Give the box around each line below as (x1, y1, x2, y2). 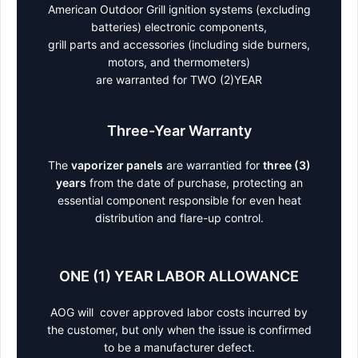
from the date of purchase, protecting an (86, 176, 303, 190)
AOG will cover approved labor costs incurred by (50, 305, 308, 320)
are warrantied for (162, 158, 263, 173)
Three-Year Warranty (106, 122, 252, 140)
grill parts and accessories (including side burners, (48, 38, 310, 52)
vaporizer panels (70, 158, 163, 173)
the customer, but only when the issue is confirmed (46, 323, 312, 337)
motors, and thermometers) (108, 55, 250, 70)
